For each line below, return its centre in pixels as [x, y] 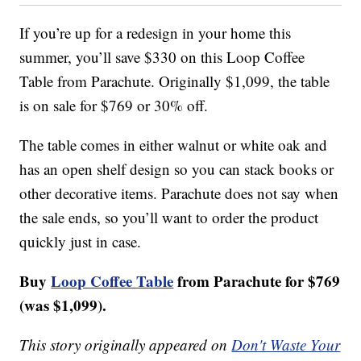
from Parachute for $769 [257, 281]
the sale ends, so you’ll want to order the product [169, 218]
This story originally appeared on [126, 345]
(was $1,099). [63, 305]
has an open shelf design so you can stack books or [177, 169]
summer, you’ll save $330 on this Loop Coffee [162, 57]
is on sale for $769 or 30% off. [114, 106]
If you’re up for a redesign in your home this [156, 33]
